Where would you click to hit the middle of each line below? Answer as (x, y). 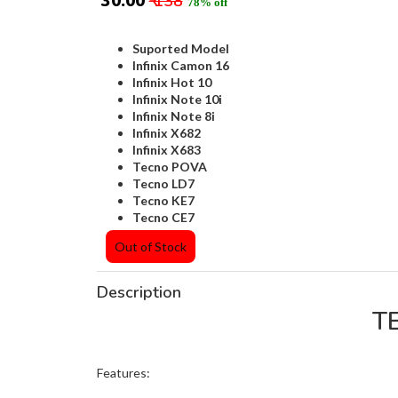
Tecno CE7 (163, 217)
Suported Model (180, 48)
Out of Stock (150, 246)
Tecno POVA (171, 166)
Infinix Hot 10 (171, 82)
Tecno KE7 (163, 200)
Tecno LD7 (163, 183)
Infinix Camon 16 (180, 65)
